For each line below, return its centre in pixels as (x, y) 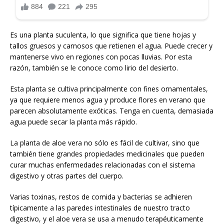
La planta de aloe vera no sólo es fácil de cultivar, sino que (105, 142)
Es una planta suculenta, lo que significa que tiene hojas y (103, 34)
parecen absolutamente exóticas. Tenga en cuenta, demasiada (112, 110)
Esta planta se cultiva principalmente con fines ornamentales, (109, 88)
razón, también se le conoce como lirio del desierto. (94, 67)
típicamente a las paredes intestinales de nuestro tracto (100, 207)
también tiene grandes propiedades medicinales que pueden (107, 153)
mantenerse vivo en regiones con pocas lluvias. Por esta (101, 56)
